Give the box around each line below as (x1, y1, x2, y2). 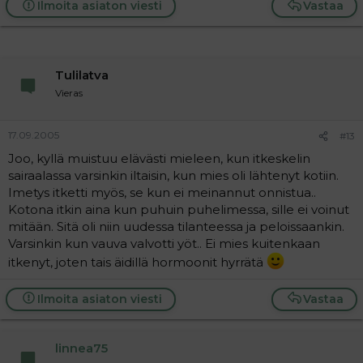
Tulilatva (55, 67, 109, 83)
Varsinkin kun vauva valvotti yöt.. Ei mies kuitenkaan (8, 235, 320, 251)
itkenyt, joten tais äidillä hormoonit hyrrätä (8, 254, 267, 270)
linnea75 (55, 340, 108, 356)
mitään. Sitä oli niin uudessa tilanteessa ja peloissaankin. (8, 218, 344, 234)
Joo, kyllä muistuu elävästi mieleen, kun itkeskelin (8, 150, 310, 166)
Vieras (55, 87, 83, 99)
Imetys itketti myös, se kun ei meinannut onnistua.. (8, 184, 316, 200)
